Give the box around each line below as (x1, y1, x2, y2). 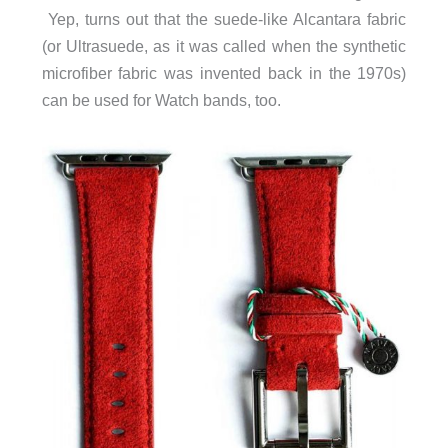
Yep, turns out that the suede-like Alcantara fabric (41, 10, 407, 29)
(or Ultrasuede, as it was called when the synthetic (41, 37, 407, 56)
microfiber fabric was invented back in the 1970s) (41, 64, 407, 83)
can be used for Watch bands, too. (41, 91, 281, 110)
